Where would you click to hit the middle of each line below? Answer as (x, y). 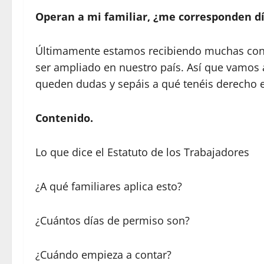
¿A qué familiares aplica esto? (109, 187)
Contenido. (64, 118)
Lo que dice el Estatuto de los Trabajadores (142, 152)
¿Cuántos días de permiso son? (113, 221)
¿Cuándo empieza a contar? (103, 255)
